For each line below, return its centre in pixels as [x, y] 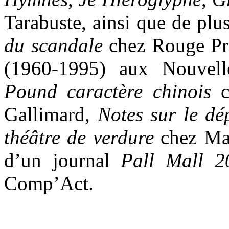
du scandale [57, 45]
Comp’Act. [49, 184]
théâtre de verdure [83, 138]
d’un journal [63, 161]
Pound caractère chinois [108, 91]
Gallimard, [51, 114]
